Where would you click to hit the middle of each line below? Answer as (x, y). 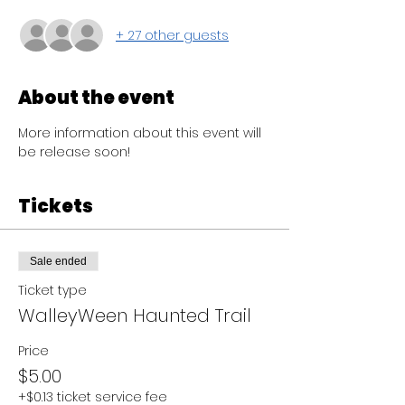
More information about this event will (141, 133)
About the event (96, 98)
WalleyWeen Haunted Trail (135, 316)
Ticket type (52, 290)
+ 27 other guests (172, 35)
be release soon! (76, 152)
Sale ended (58, 261)
